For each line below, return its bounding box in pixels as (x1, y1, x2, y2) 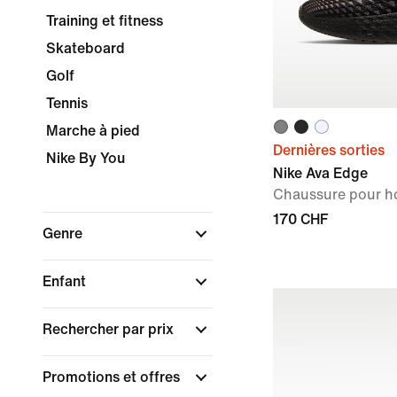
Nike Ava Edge (273, 166, 368, 181)
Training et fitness (46, 13, 163, 28)
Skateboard (46, 41, 125, 56)
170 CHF (273, 212, 328, 227)
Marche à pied (46, 123, 140, 138)
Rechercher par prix (43, 322, 177, 337)
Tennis (46, 96, 88, 111)
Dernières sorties (273, 143, 385, 158)
